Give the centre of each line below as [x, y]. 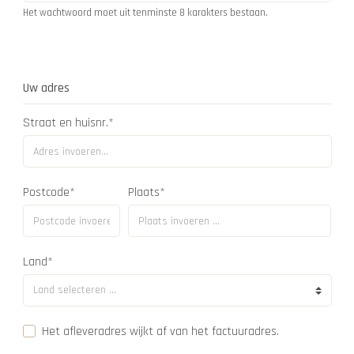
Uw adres [46, 88]
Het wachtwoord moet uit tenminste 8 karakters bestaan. [145, 13]
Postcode [46, 192]
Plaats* [147, 192]
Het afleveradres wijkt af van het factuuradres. [160, 331]
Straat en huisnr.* [68, 123]
